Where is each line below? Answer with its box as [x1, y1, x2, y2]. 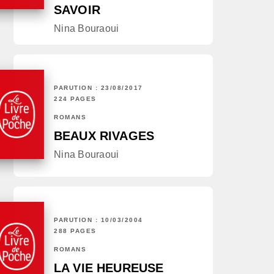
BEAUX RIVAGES [54, 129, 155, 143]
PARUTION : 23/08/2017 [54, 84, 143, 92]
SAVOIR [54, 3, 100, 17]
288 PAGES [54, 228, 97, 235]
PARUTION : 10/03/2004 [54, 217, 143, 224]
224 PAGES [54, 95, 97, 103]
